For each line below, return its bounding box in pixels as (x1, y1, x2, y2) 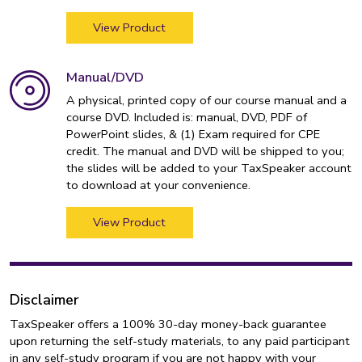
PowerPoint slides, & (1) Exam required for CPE (65, 125, 320, 142)
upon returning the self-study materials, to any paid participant (10, 332, 351, 349)
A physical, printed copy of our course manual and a (65, 91, 347, 108)
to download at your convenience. (65, 176, 250, 193)
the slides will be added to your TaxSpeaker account (65, 159, 351, 176)
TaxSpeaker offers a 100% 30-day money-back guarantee (10, 315, 327, 332)
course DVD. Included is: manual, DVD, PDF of (65, 108, 307, 125)
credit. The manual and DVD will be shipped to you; (65, 142, 344, 159)
